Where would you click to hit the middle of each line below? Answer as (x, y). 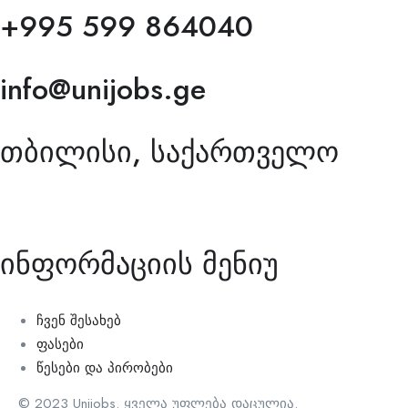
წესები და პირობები (105, 368)
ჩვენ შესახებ (79, 321)
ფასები (60, 344)
